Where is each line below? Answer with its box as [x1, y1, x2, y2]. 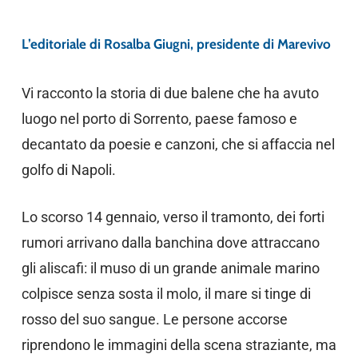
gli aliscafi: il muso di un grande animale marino [21, 260, 320, 276]
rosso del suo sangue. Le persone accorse [21, 311, 288, 328]
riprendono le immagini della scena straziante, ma [21, 336, 336, 353]
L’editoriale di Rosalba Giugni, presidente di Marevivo [21, 36, 331, 52]
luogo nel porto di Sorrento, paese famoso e [21, 110, 297, 127]
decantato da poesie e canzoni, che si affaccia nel [21, 136, 335, 153]
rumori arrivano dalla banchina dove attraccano [21, 234, 320, 251]
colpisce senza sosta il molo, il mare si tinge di [21, 285, 311, 302]
